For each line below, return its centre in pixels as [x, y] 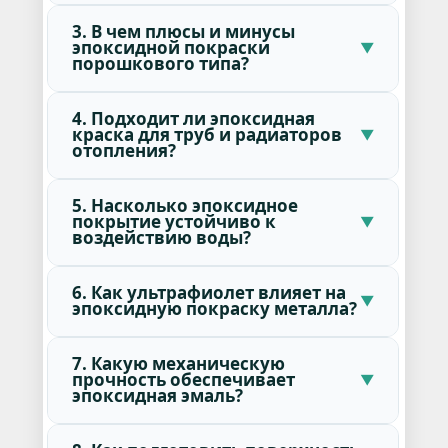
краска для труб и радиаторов [206, 135]
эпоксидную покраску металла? [214, 309]
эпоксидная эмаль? [157, 396]
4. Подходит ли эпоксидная [193, 119]
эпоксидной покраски [170, 48]
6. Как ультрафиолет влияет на [208, 293]
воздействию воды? [161, 238]
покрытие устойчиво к [173, 222]
